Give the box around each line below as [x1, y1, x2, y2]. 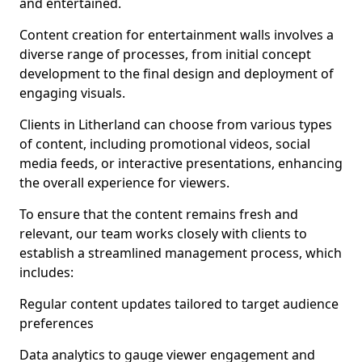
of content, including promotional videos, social [19, 135, 310, 153]
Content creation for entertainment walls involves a [19, 26, 334, 44]
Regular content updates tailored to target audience [19, 295, 339, 313]
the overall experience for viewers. [19, 174, 229, 192]
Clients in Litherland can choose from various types [19, 116, 332, 133]
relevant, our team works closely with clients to [19, 225, 307, 242]
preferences [19, 314, 94, 332]
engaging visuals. [19, 84, 125, 102]
